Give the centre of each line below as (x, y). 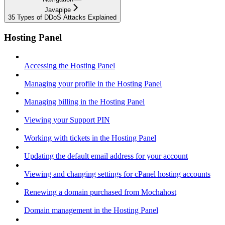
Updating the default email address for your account (106, 156)
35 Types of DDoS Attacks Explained (62, 17)
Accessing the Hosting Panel (70, 66)
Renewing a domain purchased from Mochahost (100, 192)
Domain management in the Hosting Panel (91, 210)
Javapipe (58, 10)
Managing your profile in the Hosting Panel (93, 84)
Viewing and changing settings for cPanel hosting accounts (117, 174)
